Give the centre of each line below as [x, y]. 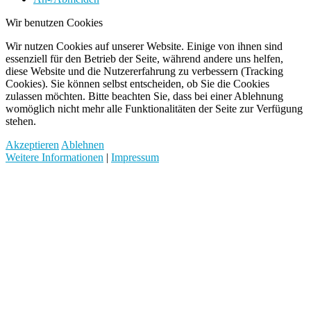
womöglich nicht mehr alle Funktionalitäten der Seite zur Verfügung [154, 109]
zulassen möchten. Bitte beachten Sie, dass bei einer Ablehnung [144, 96]
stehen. [21, 121]
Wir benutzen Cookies [54, 23]
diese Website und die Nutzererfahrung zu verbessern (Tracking [144, 72]
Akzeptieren [32, 145]
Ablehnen [83, 145]
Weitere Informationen [54, 158]
